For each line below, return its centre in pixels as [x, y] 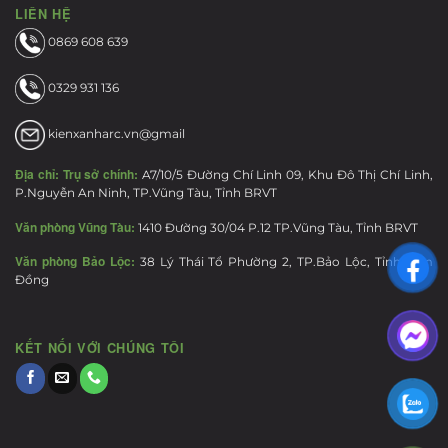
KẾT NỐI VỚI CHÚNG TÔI [100, 348]
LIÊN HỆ [43, 13]
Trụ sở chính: [100, 174]
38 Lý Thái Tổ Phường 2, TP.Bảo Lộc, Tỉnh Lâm [284, 262]
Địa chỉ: [37, 174]
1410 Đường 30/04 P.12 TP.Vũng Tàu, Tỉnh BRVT [276, 227]
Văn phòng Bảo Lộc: [75, 261]
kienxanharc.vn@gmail [115, 133]
